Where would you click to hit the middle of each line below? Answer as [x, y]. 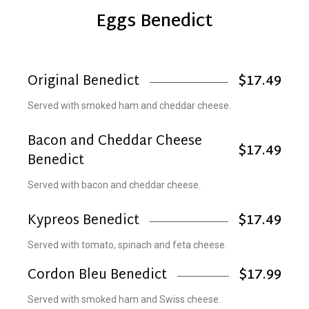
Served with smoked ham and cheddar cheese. [129, 106]
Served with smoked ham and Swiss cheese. [124, 299]
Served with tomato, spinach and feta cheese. [127, 245]
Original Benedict [83, 82]
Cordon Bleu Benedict [97, 276]
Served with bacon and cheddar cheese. [114, 185]
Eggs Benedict [154, 22]
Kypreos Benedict [83, 221]
